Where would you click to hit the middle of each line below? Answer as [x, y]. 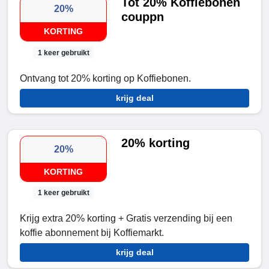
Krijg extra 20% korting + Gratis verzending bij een [126, 218]
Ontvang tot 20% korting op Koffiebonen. [105, 78]
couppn [143, 17]
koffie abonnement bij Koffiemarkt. [92, 232]
